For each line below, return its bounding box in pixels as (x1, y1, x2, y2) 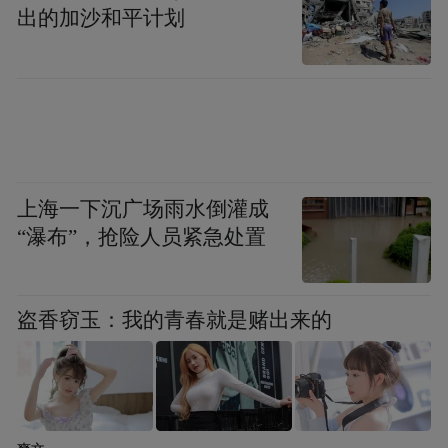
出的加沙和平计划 (17, 7, 186, 30)
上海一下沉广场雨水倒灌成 (17, 197, 270, 220)
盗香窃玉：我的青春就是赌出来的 (17, 308, 333, 331)
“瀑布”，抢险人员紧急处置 (17, 225, 267, 248)
